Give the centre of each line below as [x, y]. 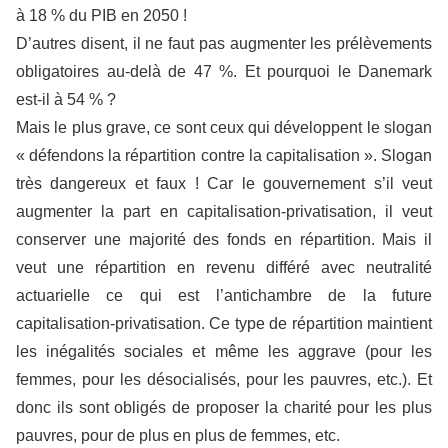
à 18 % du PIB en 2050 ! [101, 15]
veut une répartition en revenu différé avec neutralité [224, 267]
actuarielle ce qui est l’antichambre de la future [224, 295]
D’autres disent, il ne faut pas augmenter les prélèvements [224, 43]
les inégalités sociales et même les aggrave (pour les [224, 351]
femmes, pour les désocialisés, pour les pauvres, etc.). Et [224, 379]
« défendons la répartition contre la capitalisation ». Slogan [224, 155]
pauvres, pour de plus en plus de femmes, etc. [178, 435]
